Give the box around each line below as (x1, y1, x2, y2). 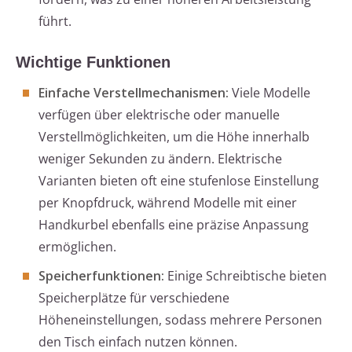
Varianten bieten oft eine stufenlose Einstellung (38, 172, 319, 190)
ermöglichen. (38, 238, 116, 256)
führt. (38, 13, 71, 31)
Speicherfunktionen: (38, 267, 164, 285)
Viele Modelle (229, 84, 310, 102)
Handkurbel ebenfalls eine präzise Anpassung (38, 216, 309, 234)
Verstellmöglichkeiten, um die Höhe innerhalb (38, 128, 310, 146)
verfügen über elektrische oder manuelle (38, 106, 280, 124)
